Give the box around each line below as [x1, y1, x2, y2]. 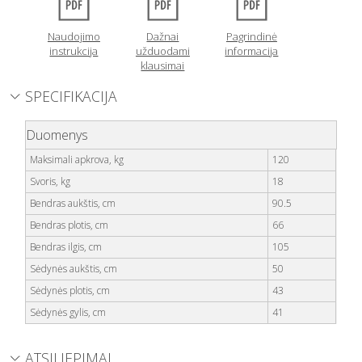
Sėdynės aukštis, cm [30, 261, 118, 276]
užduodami [135, 43, 190, 58]
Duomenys [26, 125, 89, 144]
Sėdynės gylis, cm [30, 305, 107, 319]
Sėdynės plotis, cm [30, 283, 111, 297]
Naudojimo [47, 28, 100, 44]
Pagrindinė [225, 28, 277, 44]
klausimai [141, 57, 185, 73]
